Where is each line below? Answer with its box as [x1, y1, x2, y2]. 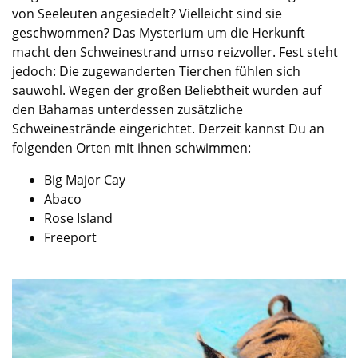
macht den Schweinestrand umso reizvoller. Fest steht [12, 42, 338, 61]
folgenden [12, 138, 76, 157]
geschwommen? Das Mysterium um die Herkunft [12, 23, 305, 42]
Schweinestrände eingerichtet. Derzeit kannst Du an [12, 119, 324, 137]
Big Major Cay [44, 170, 125, 189]
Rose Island [44, 209, 113, 227]
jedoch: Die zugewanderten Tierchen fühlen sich [12, 62, 300, 80]
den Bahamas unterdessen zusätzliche [12, 100, 243, 118]
